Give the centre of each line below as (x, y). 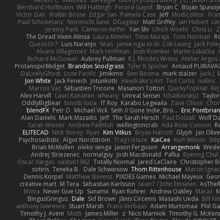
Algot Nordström (87, 140)
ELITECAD (35, 133)
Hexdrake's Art (142, 81)
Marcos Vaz (45, 88)
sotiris (41, 169)
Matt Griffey (159, 22)
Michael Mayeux (181, 177)
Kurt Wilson (189, 140)
